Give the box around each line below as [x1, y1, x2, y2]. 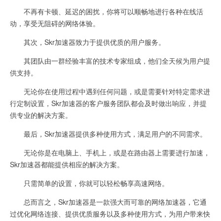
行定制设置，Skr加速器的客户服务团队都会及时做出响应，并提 [10, 98, 207, 108]
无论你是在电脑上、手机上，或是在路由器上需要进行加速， [10, 147, 210, 157]
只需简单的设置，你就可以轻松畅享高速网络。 [10, 178, 169, 188]
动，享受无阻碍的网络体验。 [10, 18, 100, 28]
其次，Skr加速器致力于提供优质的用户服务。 [10, 37, 165, 47]
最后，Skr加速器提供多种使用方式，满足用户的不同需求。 [10, 129, 207, 139]
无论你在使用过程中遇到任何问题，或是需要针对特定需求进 [10, 86, 210, 96]
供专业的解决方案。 [10, 110, 72, 120]
